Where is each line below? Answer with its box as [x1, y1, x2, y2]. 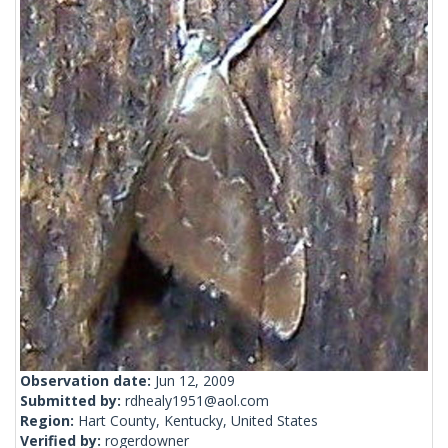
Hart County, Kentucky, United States [78, 411, 318, 431]
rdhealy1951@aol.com [125, 391, 269, 411]
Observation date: [20, 371, 155, 391]
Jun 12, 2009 [155, 371, 235, 391]
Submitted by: [20, 391, 125, 411]
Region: [20, 411, 78, 431]
